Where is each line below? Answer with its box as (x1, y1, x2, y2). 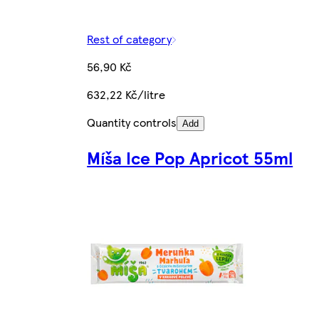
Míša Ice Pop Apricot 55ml (87, 145, 293, 170)
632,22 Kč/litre (87, 86, 166, 103)
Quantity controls (87, 114, 177, 131)
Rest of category (87, 31, 172, 48)
